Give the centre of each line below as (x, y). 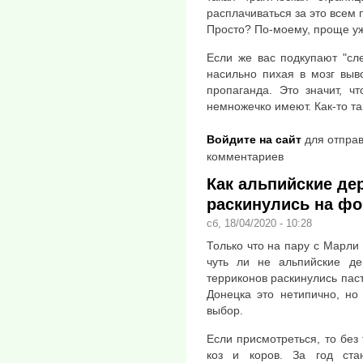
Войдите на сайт (254, 140)
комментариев (245, 157)
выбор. (225, 311)
